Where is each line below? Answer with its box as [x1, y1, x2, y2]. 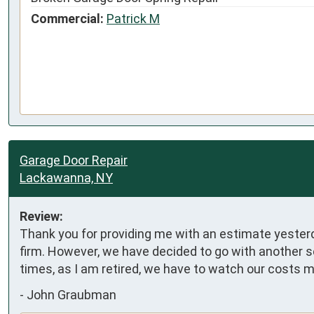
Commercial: [31, 11, 104, 26]
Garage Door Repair [20, 152, 128, 168]
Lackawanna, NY [20, 170, 113, 185]
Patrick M [107, 11, 160, 26]
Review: [20, 208, 63, 224]
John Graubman [27, 287, 116, 303]
